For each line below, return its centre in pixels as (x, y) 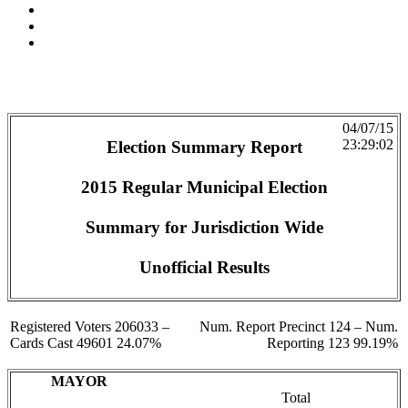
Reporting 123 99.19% (332, 343)
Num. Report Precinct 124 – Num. (299, 327)
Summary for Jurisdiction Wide (204, 227)
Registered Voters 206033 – (90, 327)
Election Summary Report (204, 147)
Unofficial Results (204, 267)
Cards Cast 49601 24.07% (86, 343)
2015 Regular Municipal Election (204, 187)
